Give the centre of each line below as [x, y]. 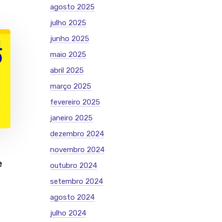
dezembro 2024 [77, 134]
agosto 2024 [72, 197]
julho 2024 [68, 213]
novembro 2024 [77, 150]
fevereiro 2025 [75, 102]
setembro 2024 [77, 181]
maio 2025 [68, 55]
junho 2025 [70, 39]
